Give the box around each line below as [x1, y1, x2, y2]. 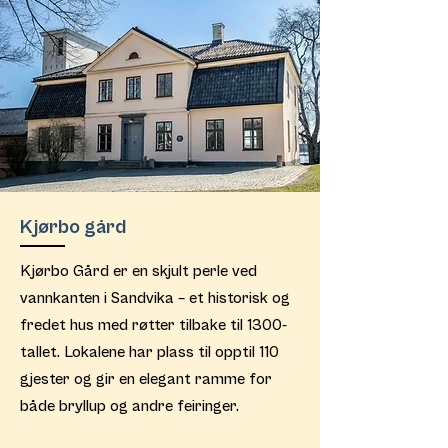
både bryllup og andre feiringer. [20, 397, 239, 415]
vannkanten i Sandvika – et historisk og [20, 289, 290, 307]
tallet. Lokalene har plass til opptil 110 [20, 343, 279, 361]
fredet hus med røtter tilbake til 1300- [20, 316, 287, 334]
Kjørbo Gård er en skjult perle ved [20, 262, 257, 280]
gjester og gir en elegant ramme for [20, 370, 272, 388]
